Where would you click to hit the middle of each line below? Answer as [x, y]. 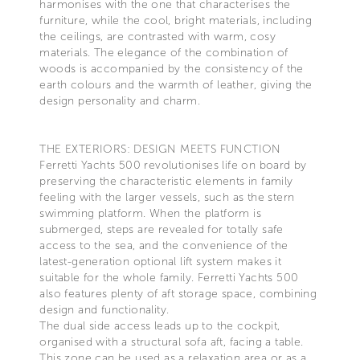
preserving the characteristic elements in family [166, 181]
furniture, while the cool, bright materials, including [176, 20]
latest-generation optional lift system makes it [161, 261]
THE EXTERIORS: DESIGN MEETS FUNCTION [160, 149]
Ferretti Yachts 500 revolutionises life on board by [173, 165]
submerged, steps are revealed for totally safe [162, 229]
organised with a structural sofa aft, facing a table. [172, 342]
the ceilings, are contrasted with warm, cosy [157, 36]
